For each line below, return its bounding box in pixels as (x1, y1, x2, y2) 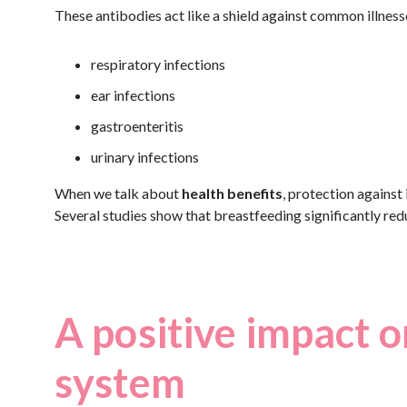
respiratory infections (91, 55, 225, 73)
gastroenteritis (91, 117, 184, 134)
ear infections (91, 86, 175, 104)
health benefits (182, 184, 283, 202)
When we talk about (55, 184, 182, 202)
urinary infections (91, 148, 199, 165)
